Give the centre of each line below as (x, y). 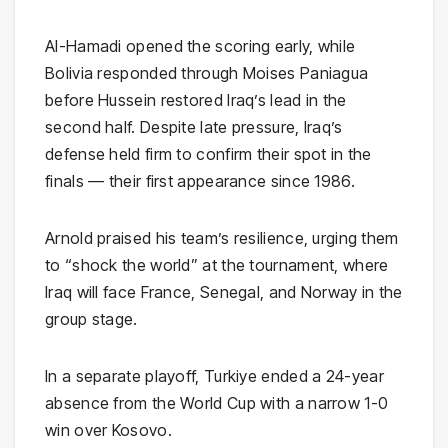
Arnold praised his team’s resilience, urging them (222, 238)
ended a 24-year (320, 376)
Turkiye (230, 376)
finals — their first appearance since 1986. (200, 181)
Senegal (230, 292)
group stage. (91, 319)
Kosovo (139, 430)
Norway (329, 292)
